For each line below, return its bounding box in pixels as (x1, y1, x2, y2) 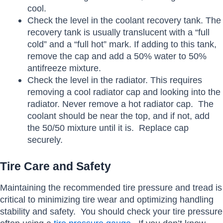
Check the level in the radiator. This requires (27, 74, 202, 85)
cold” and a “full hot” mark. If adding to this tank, (27, 38, 217, 49)
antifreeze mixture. (27, 62, 101, 73)
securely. (27, 134, 63, 145)
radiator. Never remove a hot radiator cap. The (27, 98, 214, 109)
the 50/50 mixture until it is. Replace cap (27, 122, 189, 133)
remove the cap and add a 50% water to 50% (27, 50, 207, 61)
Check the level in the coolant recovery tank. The (27, 14, 221, 25)
